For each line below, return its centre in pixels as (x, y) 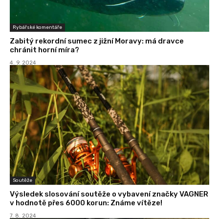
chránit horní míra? (44, 50)
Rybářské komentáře (37, 28)
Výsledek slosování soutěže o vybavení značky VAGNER (109, 194)
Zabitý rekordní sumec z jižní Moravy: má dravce (97, 41)
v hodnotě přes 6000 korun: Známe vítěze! (86, 203)
